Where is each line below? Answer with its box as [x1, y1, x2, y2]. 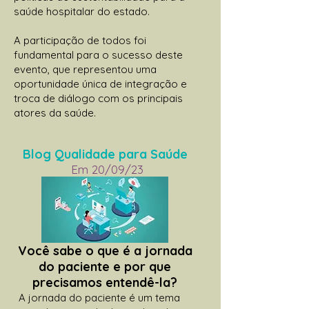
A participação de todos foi [14, 33, 146, 47]
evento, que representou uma [14, 62, 157, 76]
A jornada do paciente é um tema [19, 290, 180, 304]
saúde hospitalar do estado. [14, 4, 150, 18]
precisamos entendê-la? [32, 274, 177, 290]
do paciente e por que [39, 258, 171, 275]
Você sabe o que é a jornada [17, 242, 192, 259]
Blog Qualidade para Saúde [22, 146, 188, 162]
